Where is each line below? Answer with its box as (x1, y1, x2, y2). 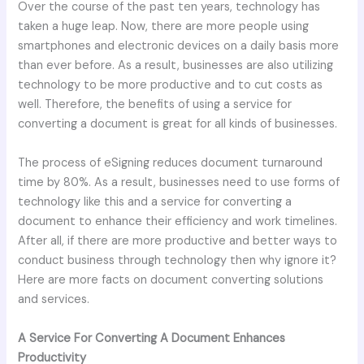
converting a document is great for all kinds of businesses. (18, 115, 338, 132)
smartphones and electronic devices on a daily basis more (18, 37, 340, 54)
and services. (18, 291, 90, 307)
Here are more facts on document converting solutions (18, 271, 324, 288)
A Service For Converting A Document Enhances (18, 330, 286, 346)
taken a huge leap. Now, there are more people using (18, 18, 310, 34)
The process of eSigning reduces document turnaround (18, 154, 323, 171)
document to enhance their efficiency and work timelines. (18, 213, 338, 229)
